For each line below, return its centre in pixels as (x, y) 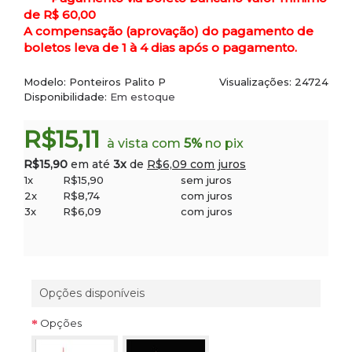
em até (92, 164)
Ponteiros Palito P (117, 82)
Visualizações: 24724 (274, 82)
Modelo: (46, 82)
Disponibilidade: (67, 97)
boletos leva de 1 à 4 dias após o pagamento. (160, 48)
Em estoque (143, 97)
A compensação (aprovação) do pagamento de (169, 31)
